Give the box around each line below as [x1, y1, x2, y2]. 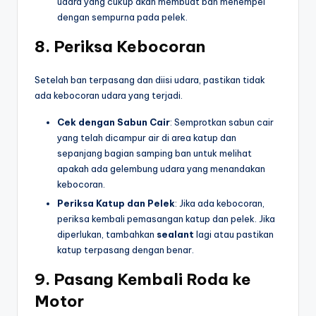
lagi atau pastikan [194, 228, 274, 240]
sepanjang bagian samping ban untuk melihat [57, 147, 252, 159]
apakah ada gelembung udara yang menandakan [57, 162, 265, 174]
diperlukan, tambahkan [57, 228, 157, 240]
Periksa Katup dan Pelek [57, 197, 175, 209]
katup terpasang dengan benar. [57, 243, 194, 255]
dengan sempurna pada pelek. [57, 11, 188, 23]
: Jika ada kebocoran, [175, 197, 265, 209]
